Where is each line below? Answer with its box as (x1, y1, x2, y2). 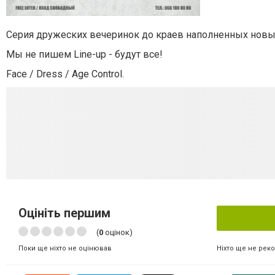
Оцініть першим (18, 205, 110, 220)
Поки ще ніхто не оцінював (18, 244, 112, 252)
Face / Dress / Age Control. (6, 68, 124, 80)
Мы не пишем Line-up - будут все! (6, 48, 163, 60)
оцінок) (103, 227, 133, 237)
